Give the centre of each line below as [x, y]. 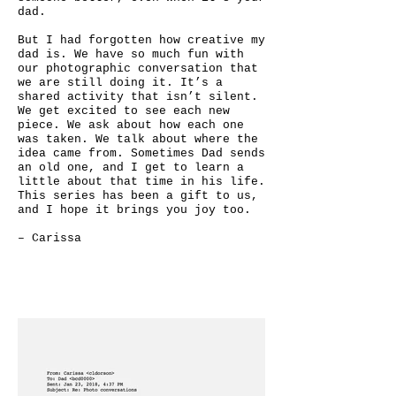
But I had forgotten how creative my [141, 40]
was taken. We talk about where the [138, 139]
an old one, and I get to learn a [131, 168]
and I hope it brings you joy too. [134, 210]
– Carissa [49, 238]
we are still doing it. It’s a [120, 83]
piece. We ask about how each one [131, 125]
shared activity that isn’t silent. [138, 97]
